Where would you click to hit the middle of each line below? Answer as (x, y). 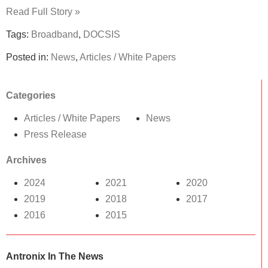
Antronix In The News (55, 256)
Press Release (55, 134)
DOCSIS (102, 34)
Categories (31, 95)
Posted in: (28, 57)
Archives (26, 160)
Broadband (55, 34)
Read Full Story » (43, 11)
